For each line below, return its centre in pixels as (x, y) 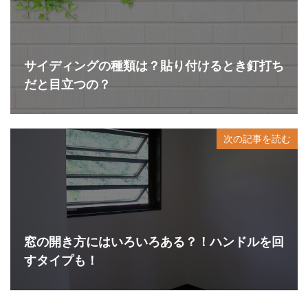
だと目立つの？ (67, 84)
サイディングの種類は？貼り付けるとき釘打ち (154, 66)
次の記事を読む (257, 139)
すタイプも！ (61, 260)
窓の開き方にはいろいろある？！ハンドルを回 (154, 242)
